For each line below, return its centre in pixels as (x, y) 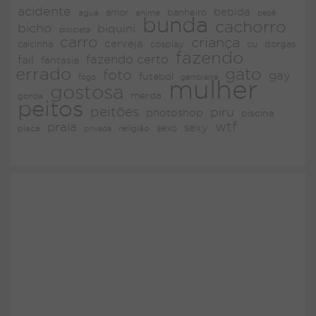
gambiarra (199, 77)
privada (98, 128)
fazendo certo (127, 59)
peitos (50, 109)
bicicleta (75, 30)
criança (215, 42)
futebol (156, 77)
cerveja (124, 44)
